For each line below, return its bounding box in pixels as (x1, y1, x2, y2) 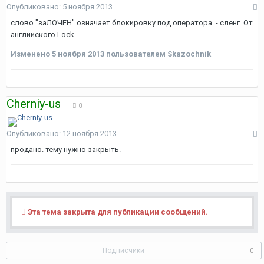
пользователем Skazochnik (104, 49, 211, 58)
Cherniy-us (6, 97, 61, 111)
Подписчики (103, 246, 144, 255)
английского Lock (11, 30, 74, 39)
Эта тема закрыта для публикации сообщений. (26, 207, 208, 216)
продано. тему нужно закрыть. (11, 145, 121, 154)
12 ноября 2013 (62, 129, 117, 138)
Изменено (11, 49, 52, 58)
